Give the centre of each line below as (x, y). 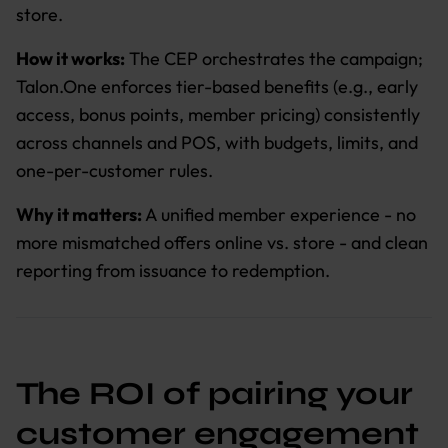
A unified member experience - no (279, 214)
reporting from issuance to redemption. (173, 270)
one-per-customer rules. (114, 170)
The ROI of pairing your (214, 393)
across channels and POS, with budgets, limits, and (217, 142)
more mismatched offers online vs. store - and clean (222, 242)
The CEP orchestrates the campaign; (274, 58)
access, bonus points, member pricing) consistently (218, 114)
